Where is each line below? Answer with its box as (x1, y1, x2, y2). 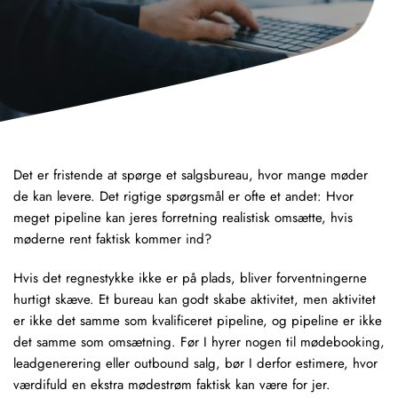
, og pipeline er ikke (263, 311, 382, 330)
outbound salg (134, 354, 216, 373)
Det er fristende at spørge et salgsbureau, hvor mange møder (13, 165, 368, 185)
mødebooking (300, 332, 380, 352)
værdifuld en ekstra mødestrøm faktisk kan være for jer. (13, 375, 330, 394)
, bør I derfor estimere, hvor (216, 354, 378, 373)
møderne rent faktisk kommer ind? (13, 229, 211, 249)
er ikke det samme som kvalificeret (13, 311, 217, 330)
